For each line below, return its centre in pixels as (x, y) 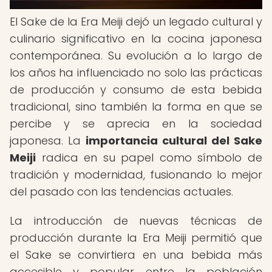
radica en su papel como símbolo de (149, 158)
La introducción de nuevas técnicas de (136, 221)
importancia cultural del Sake (174, 141)
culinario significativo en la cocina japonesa (136, 39)
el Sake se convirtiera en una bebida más (136, 255)
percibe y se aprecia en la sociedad (136, 124)
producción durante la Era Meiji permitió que (136, 238)
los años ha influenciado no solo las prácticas (136, 73)
